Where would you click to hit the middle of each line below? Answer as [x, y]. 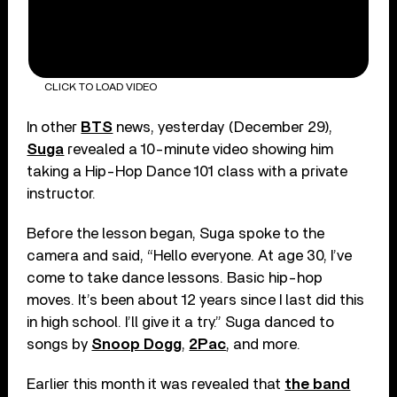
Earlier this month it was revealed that [156, 384]
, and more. [264, 344]
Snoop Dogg [137, 344]
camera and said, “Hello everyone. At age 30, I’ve [190, 255]
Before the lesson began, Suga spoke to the [176, 233]
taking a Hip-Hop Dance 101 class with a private [187, 171]
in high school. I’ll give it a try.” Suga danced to [181, 322]
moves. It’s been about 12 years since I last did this [196, 300]
